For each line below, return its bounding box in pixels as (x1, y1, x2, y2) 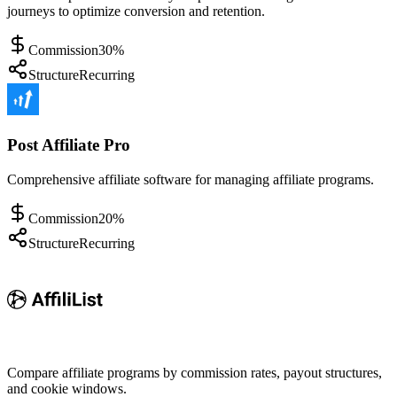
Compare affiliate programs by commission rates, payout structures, (7, 364, 382, 380)
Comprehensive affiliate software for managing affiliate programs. (7, 171, 374, 187)
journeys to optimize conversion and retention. (7, 4, 265, 19)
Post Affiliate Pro (7, 135, 130, 154)
